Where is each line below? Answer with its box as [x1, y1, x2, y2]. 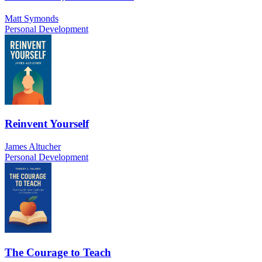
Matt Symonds [5, 13, 58, 23]
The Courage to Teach [5, 246, 111, 258]
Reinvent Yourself [5, 118, 89, 130]
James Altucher [5, 142, 61, 151]
